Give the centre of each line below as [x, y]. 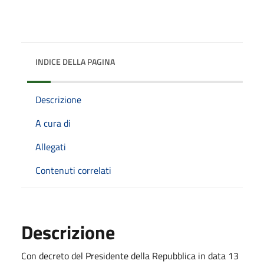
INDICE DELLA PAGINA [75, 62]
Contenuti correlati [73, 170]
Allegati [51, 147]
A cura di [53, 123]
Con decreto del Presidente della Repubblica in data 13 [130, 256]
